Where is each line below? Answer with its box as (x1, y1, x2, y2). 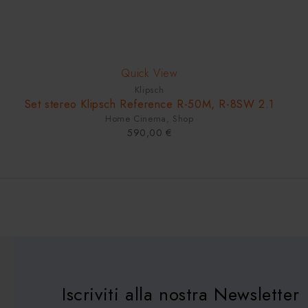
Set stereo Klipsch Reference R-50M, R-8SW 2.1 (24, 96, 274, 112)
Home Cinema (105, 111, 166, 125)
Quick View (121, 65, 178, 81)
